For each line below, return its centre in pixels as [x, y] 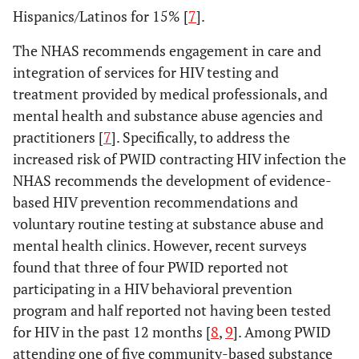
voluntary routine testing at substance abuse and [168, 224]
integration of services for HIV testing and [146, 72]
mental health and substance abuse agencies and [168, 115]
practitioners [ [58, 137]
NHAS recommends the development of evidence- [172, 180]
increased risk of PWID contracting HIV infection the [179, 159]
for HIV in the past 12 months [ [112, 332]
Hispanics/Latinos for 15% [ [101, 16]
